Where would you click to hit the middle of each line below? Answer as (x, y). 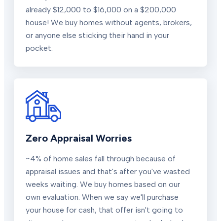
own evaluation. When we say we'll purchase (102, 197)
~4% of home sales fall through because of (101, 158)
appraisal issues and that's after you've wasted (108, 171)
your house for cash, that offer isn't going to (104, 210)
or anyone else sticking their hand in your (97, 35)
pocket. (39, 48)
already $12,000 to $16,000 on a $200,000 (101, 9)
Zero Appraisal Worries (79, 138)
